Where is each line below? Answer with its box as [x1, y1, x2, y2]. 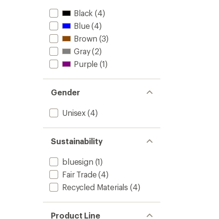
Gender [51, 88, 80, 97]
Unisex [62, 108, 86, 117]
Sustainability [51, 136, 103, 146]
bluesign [62, 157, 93, 166]
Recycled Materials [62, 182, 129, 192]
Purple [74, 59, 98, 68]
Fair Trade [62, 170, 97, 179]
